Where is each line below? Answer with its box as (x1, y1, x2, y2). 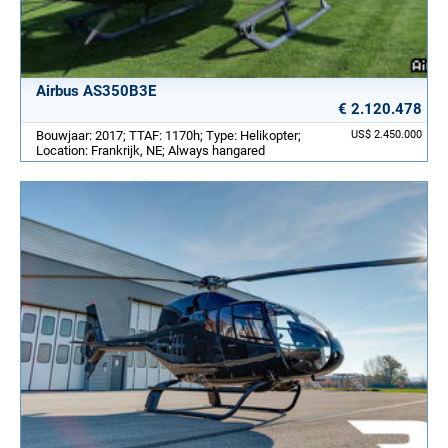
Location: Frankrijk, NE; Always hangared (36, 142, 265, 158)
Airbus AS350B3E (36, 81, 156, 100)
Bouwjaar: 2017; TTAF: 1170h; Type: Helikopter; (36, 127, 301, 143)
